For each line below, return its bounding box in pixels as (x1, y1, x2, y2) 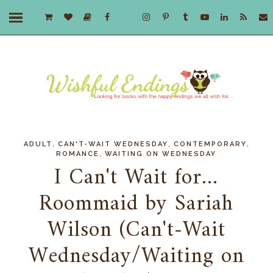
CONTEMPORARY (173, 140, 247, 149)
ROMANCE (56, 150, 100, 158)
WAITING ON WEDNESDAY (105, 150, 217, 158)
